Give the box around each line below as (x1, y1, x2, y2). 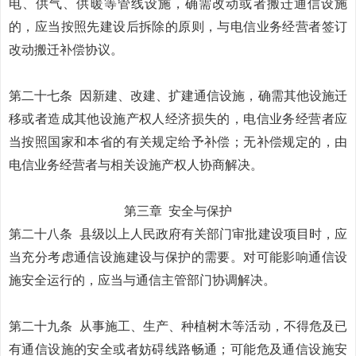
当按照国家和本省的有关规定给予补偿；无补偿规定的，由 (9, 135, 347, 149)
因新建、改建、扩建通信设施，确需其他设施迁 (79, 89, 348, 103)
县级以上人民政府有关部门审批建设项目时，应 (79, 227, 348, 241)
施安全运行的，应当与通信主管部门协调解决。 (9, 273, 276, 287)
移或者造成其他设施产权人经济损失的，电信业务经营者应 (9, 112, 347, 126)
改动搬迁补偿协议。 (9, 43, 123, 56)
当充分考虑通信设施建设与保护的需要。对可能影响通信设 (9, 250, 347, 264)
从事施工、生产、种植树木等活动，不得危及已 (79, 319, 348, 333)
